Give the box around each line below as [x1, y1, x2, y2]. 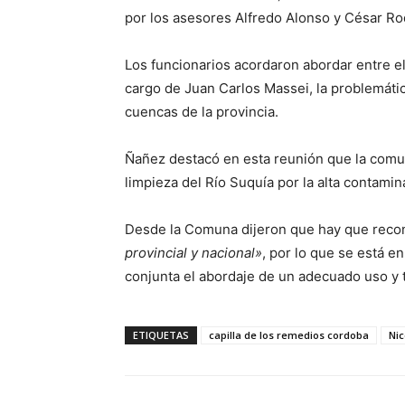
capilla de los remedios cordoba [209, 328, 369, 342]
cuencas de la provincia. [125, 103, 278, 120]
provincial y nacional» [125, 244, 262, 261]
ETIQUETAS [133, 328, 189, 342]
